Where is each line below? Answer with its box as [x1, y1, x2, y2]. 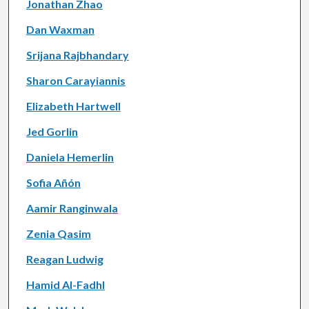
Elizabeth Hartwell [26, 99, 121, 113]
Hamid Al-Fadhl [26, 278, 105, 292]
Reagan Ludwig [26, 252, 103, 266]
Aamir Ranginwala [26, 201, 118, 215]
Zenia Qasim [26, 227, 91, 241]
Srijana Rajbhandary [26, 48, 129, 62]
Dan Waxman [26, 23, 94, 37]
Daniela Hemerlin [26, 150, 114, 164]
